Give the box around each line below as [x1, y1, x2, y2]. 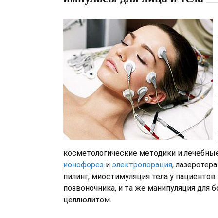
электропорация [112, 160, 172, 169]
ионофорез [63, 160, 104, 169]
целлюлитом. [63, 195, 111, 204]
